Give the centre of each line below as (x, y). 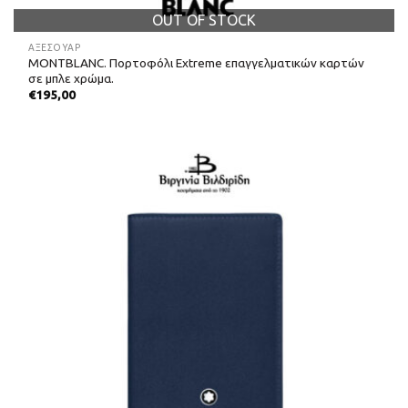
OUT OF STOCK (204, 20)
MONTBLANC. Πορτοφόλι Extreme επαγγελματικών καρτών (197, 62)
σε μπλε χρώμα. (71, 78)
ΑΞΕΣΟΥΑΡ (55, 47)
